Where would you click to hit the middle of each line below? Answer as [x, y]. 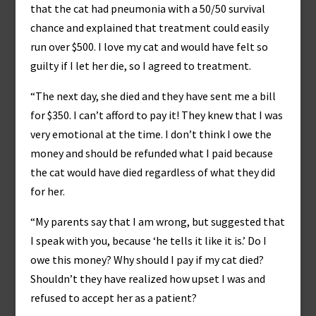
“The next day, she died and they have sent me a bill [153, 96]
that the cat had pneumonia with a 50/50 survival [147, 8]
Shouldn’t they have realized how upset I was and [147, 279]
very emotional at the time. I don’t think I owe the [151, 134]
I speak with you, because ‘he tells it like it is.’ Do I [148, 241]
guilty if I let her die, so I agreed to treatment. [140, 66]
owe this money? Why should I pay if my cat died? [147, 260]
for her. [47, 191]
